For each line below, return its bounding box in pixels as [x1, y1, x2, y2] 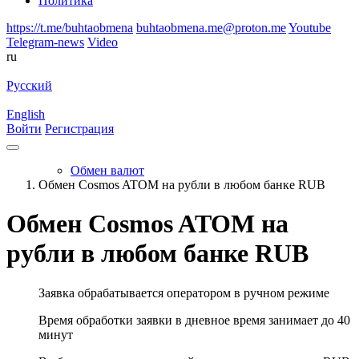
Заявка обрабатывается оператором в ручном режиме [38, 285, 329, 300]
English [6, 107, 45, 121]
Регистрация [45, 122, 114, 135]
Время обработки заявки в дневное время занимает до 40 [38, 313, 350, 327]
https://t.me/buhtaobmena [6, 21, 133, 34]
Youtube [288, 21, 331, 34]
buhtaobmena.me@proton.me [136, 21, 286, 34]
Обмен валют [71, 163, 144, 177]
